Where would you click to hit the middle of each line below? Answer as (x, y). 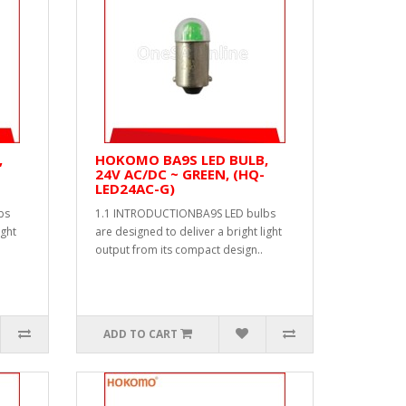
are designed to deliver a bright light (188, 232)
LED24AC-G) (135, 188)
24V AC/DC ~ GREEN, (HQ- (179, 174)
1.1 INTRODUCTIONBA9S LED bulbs (185, 213)
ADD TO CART (140, 334)
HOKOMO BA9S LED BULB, (181, 159)
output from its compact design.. (179, 250)
